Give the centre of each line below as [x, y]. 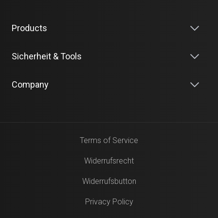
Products [29, 28]
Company [30, 84]
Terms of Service [109, 140]
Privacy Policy [109, 202]
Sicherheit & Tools [47, 56]
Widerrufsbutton [109, 181]
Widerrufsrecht [109, 161]
